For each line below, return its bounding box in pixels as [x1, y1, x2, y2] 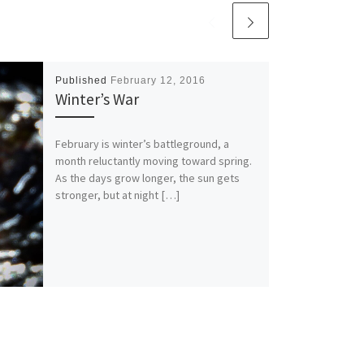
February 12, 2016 [110, 75, 206, 87]
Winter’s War [54, 89, 139, 110]
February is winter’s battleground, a [54, 136, 229, 151]
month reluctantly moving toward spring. [54, 153, 252, 168]
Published [54, 75, 110, 87]
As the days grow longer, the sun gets [54, 170, 240, 185]
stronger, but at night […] [54, 187, 180, 202]
